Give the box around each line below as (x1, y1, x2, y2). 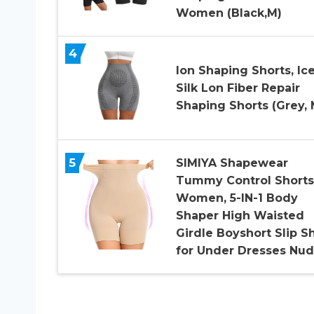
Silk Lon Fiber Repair (175, 81, 300, 95)
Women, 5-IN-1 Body (175, 191, 298, 205)
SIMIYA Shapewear (175, 156, 288, 170)
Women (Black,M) (175, 6, 282, 20)
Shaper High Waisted (175, 209, 304, 223)
